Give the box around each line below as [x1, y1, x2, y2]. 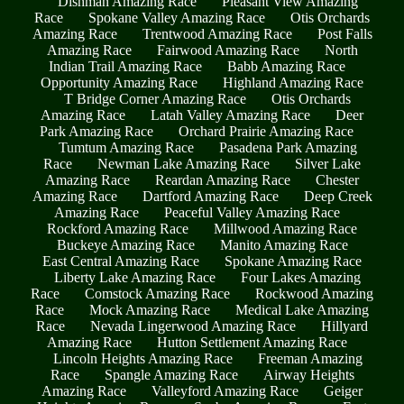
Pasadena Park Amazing [218, 140, 357, 156]
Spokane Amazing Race [225, 253, 362, 270]
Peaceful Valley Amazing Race [163, 205, 340, 221]
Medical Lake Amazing [235, 302, 369, 318]
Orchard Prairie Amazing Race [179, 124, 353, 140]
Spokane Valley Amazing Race [88, 10, 265, 26]
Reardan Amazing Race [155, 172, 290, 188]
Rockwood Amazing [255, 286, 373, 302]
